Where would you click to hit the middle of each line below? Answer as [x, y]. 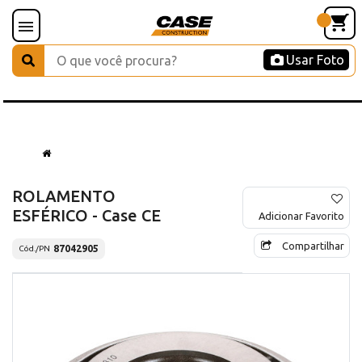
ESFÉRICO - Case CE [86, 215]
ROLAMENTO [64, 196]
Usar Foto [315, 60]
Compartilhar [313, 245]
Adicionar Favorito [301, 215]
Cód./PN [34, 249]
